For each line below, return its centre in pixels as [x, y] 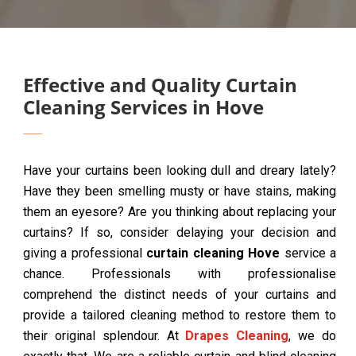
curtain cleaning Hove [213, 253]
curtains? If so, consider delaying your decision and [180, 232]
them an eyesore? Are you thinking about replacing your [180, 212]
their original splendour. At [104, 336]
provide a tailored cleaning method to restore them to [180, 315]
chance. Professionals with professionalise [180, 274]
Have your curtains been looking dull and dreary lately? [180, 170]
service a [308, 253]
